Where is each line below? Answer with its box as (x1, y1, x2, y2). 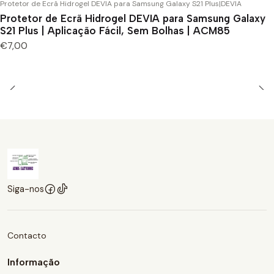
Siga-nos (7, 183, 44, 194)
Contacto (7, 229, 46, 241)
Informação (7, 256, 60, 268)
